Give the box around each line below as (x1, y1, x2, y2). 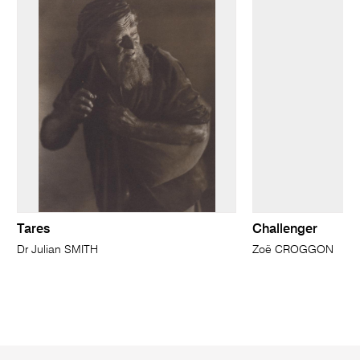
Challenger (252, 223, 317, 236)
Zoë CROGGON (252, 243, 333, 256)
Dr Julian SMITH (17, 243, 99, 256)
